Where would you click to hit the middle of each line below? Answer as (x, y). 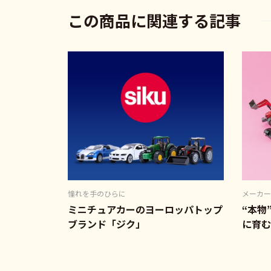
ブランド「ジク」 (106, 224)
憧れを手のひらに (97, 194)
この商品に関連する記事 (154, 20)
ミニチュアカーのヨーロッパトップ (145, 210)
